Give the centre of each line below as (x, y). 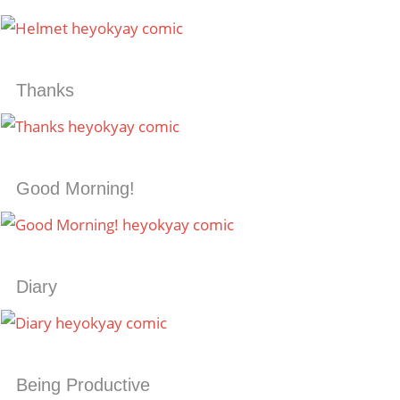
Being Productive (83, 385)
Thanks (45, 90)
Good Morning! (75, 188)
